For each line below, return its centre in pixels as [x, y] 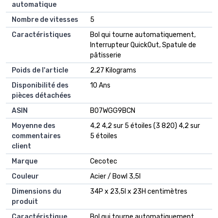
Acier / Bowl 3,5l [115, 177]
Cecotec [104, 162]
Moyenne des [34, 126]
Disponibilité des [40, 86]
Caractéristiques [41, 35]
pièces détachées [41, 96]
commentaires [36, 136]
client [21, 146]
